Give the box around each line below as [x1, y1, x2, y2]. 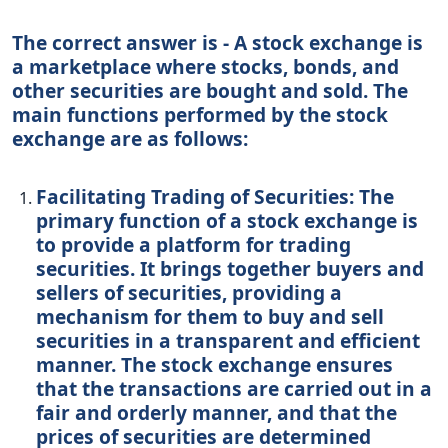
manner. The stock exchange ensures [36, 350, 393, 378]
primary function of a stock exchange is [36, 206, 418, 234]
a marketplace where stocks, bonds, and [12, 52, 399, 80]
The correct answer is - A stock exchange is [12, 28, 423, 56]
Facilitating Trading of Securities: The [36, 182, 394, 210]
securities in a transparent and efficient [36, 326, 420, 354]
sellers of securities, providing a [36, 278, 342, 306]
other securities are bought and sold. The [12, 76, 408, 104]
